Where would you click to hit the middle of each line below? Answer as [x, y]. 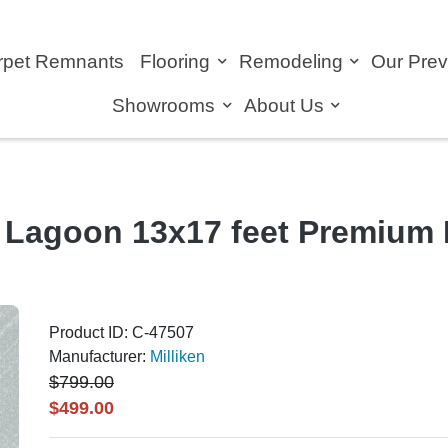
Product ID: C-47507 [121, 333]
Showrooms [165, 105]
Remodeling [293, 61]
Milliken [177, 357]
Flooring [178, 61]
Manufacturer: [99, 357]
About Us [286, 105]
